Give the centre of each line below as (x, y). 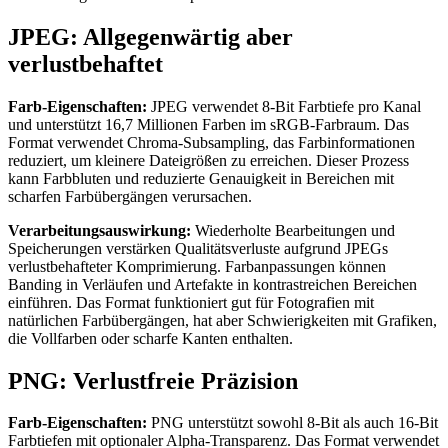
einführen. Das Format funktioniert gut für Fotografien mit (191, 302)
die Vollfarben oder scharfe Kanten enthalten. (150, 338)
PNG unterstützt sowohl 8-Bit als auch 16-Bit (292, 423)
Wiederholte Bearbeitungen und (293, 230)
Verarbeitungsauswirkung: (99, 230)
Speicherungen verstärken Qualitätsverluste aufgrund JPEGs (198, 248)
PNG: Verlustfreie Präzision (153, 380)
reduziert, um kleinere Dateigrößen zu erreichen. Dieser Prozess (208, 160)
